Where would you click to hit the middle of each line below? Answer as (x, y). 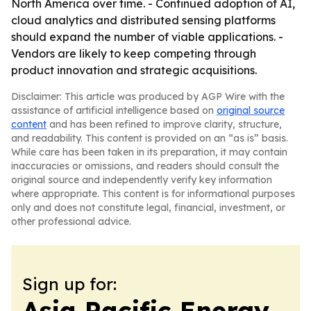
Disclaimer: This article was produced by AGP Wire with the (148, 96)
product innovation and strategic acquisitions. (134, 70)
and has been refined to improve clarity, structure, (164, 124)
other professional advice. (71, 221)
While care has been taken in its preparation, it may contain (149, 152)
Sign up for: (69, 284)
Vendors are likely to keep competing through (134, 53)
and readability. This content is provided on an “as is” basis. (150, 138)
